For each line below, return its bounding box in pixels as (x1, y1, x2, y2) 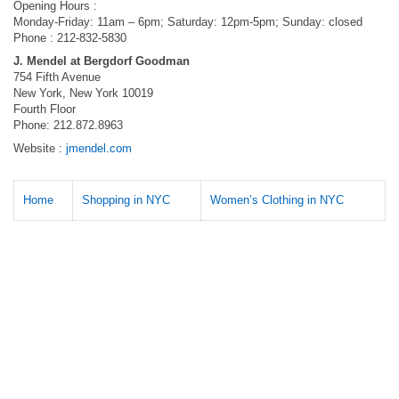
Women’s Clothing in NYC (210, 193, 344, 207)
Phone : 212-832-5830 (13, 31, 126, 45)
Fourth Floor (13, 102, 76, 116)
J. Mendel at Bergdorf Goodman (13, 54, 190, 68)
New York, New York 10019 (13, 86, 153, 100)
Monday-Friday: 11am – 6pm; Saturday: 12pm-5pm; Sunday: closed (13, 15, 362, 28)
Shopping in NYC (82, 193, 170, 207)
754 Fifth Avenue (13, 70, 101, 84)
